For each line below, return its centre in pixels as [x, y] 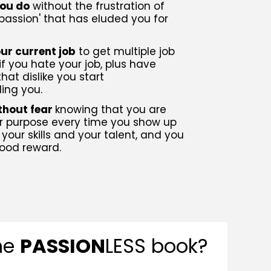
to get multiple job [125, 51]
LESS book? [156, 246]
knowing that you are [111, 109]
